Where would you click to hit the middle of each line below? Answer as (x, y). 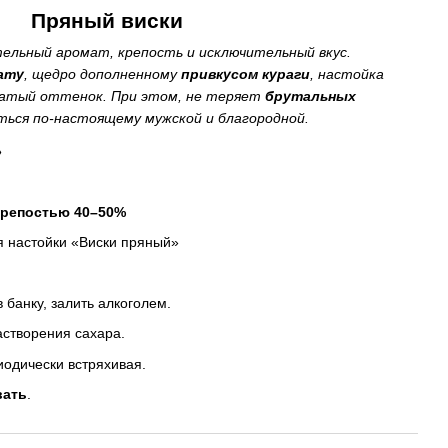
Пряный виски (107, 20)
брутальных (310, 96)
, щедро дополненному (102, 74)
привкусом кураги (245, 74)
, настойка (347, 74)
